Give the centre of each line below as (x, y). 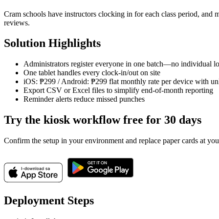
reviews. (17, 22)
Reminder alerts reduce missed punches (84, 99)
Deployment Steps (49, 201)
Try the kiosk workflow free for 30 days (103, 120)
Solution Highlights (52, 43)
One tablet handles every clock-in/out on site (92, 73)
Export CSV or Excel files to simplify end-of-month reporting (118, 90)
